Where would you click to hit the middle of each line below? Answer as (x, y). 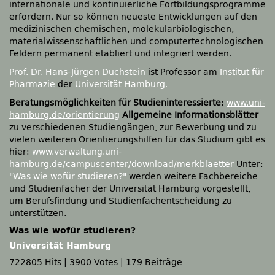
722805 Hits (35, 262)
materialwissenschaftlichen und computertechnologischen (136, 41)
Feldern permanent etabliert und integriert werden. (120, 54)
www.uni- (246, 103)
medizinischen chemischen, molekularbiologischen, (122, 29)
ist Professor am (184, 72)
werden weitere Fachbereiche (192, 176)
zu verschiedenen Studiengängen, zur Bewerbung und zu (133, 127)
